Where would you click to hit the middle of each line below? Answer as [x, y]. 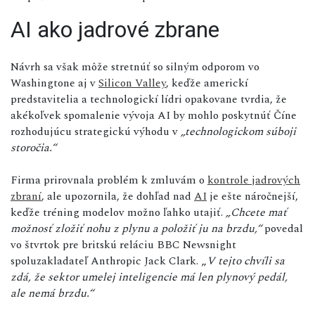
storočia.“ [33, 147]
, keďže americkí [207, 83]
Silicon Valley [132, 83]
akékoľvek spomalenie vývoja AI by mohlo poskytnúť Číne [154, 115]
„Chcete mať [256, 212]
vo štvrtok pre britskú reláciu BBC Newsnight [123, 244]
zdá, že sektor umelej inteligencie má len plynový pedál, [149, 277]
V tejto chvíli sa [246, 261]
